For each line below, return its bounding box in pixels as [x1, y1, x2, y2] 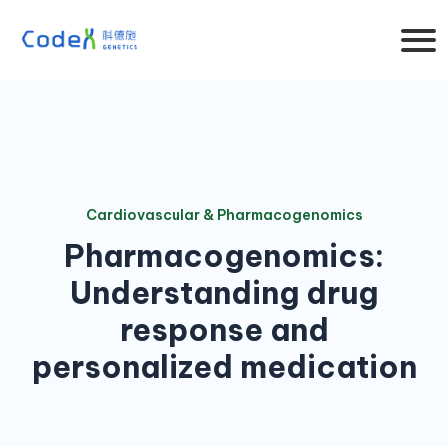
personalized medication [31, 348, 417, 386]
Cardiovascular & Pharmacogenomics [85, 206, 363, 224]
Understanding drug [70, 274, 378, 312]
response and [119, 311, 329, 349]
